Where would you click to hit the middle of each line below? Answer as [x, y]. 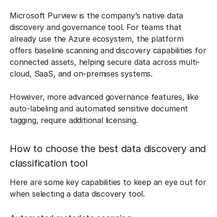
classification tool [49, 163]
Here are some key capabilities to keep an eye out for [108, 182]
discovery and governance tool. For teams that [96, 27]
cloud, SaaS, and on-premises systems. [81, 74]
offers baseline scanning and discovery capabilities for [108, 50]
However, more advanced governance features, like [104, 97]
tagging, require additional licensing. [75, 120]
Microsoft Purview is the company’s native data [97, 15]
